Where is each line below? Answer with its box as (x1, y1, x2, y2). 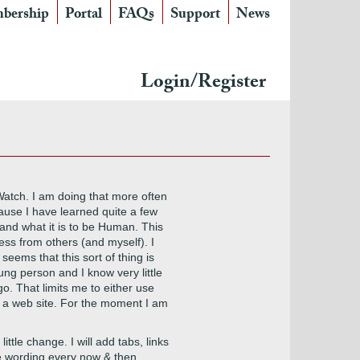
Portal (65, 3, 102, 28)
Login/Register (141, 67, 266, 100)
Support (170, 3, 220, 28)
